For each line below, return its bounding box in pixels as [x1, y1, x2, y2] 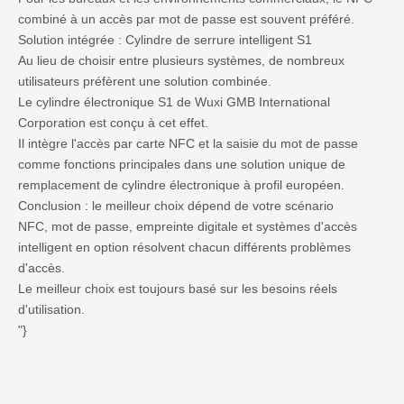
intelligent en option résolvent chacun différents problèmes [18, 240, 351, 255]
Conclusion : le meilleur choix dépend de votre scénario [18, 198, 334, 214]
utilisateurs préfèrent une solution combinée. [18, 74, 271, 89]
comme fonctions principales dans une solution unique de [18, 157, 345, 172]
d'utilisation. [18, 302, 85, 317]
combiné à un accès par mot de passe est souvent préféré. [18, 12, 354, 27]
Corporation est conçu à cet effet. [18, 115, 208, 131]
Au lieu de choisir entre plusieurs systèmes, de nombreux [18, 53, 344, 69]
